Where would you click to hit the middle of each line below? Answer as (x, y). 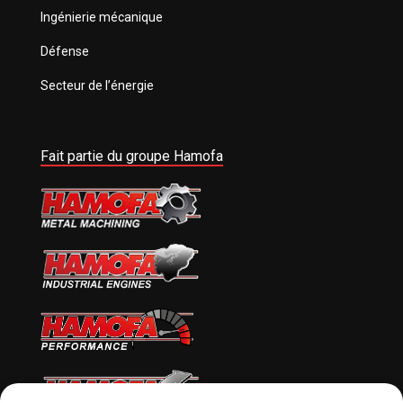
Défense (64, 52)
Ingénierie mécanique (101, 18)
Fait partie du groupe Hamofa (131, 157)
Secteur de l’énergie (97, 86)
